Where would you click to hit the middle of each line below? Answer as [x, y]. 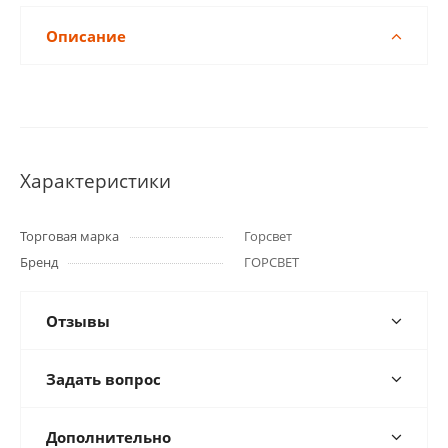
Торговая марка [69, 236]
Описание [86, 36]
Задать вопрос [103, 379]
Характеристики [95, 180]
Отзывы [78, 321]
